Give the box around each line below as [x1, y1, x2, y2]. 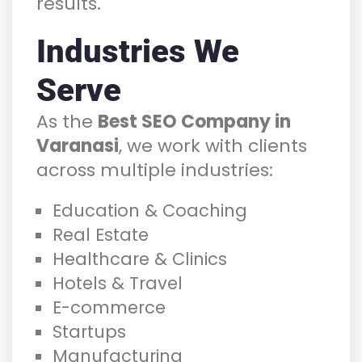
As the [36, 108, 98, 134]
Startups [53, 319, 126, 343]
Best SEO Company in [98, 108, 291, 134]
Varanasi [36, 133, 119, 158]
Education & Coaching [53, 198, 247, 222]
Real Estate [53, 222, 149, 246]
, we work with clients [119, 133, 307, 158]
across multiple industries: [36, 157, 273, 183]
